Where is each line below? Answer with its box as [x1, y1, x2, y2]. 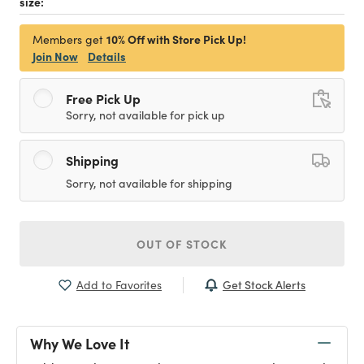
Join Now [32, 48, 78, 64]
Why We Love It [30, 332, 129, 353]
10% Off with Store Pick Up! [106, 31, 246, 47]
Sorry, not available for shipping [66, 175, 232, 191]
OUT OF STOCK [136, 236, 227, 252]
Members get [32, 32, 106, 47]
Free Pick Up [66, 89, 141, 107]
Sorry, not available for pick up [66, 106, 225, 123]
